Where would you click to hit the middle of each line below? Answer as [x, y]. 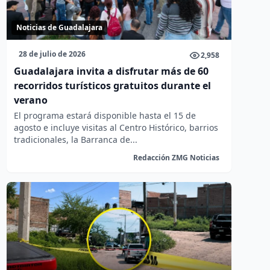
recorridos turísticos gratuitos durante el [112, 86]
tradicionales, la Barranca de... [75, 140]
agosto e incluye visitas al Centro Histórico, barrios [116, 127]
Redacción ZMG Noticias [176, 158]
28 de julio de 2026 [52, 54]
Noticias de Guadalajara [59, 27]
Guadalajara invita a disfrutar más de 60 [111, 71]
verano [30, 100]
